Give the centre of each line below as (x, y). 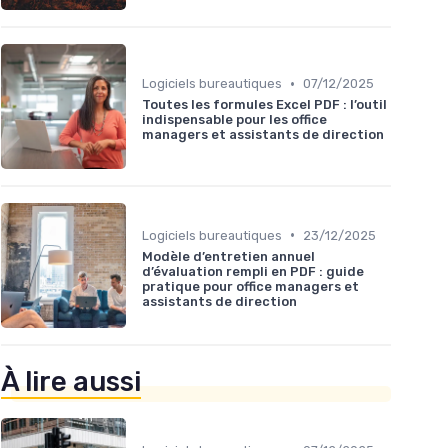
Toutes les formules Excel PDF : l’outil (264, 105)
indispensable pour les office (234, 120)
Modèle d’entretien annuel (228, 256)
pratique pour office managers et (250, 286)
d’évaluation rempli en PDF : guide (253, 271)
